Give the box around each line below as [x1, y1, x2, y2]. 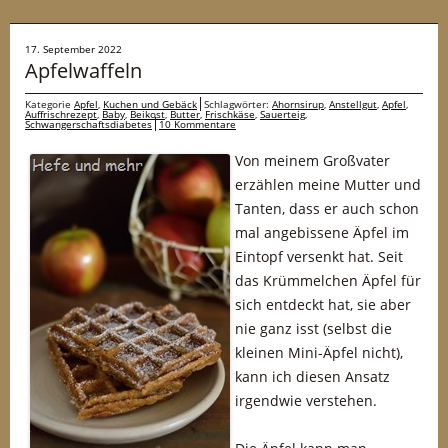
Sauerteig [260, 107, 305, 121]
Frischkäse [205, 107, 255, 121]
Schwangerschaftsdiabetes [25, 117, 152, 131]
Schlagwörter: [204, 97, 272, 111]
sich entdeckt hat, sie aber [235, 295, 411, 314]
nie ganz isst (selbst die [235, 319, 392, 338]
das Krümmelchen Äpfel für [235, 271, 421, 290]
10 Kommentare [159, 117, 236, 131]
